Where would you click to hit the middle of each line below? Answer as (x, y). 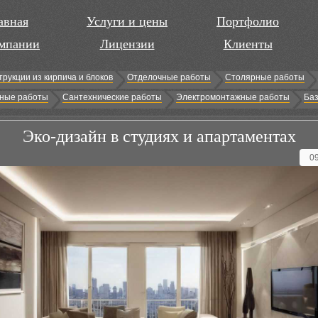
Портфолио (248, 21)
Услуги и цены (127, 21)
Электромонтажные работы (233, 97)
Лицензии (127, 44)
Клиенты (248, 44)
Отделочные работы (169, 77)
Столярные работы (265, 77)
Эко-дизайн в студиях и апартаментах (159, 136)
